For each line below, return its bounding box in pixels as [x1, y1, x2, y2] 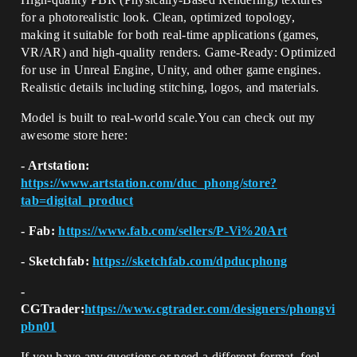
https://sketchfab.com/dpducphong [92, 254, 288, 268]
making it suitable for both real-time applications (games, [21, 28, 320, 41]
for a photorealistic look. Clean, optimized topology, [21, 10, 295, 24]
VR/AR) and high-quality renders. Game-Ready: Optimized [21, 45, 336, 59]
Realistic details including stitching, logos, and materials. [21, 80, 320, 94]
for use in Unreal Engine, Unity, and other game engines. [21, 63, 321, 76]
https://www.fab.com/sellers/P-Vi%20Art [58, 224, 288, 237]
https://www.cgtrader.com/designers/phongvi [84, 302, 335, 316]
